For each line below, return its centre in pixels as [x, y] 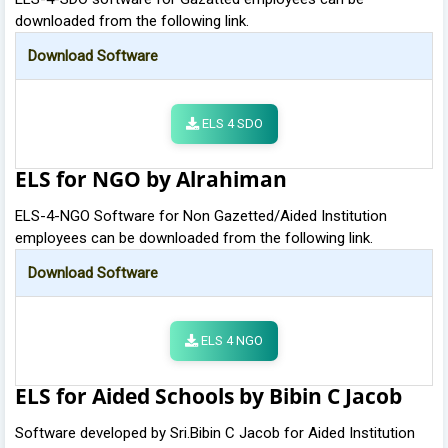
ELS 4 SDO [230, 123]
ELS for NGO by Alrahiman [151, 178]
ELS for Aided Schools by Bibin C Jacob [208, 395]
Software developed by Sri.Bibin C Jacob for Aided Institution [215, 432]
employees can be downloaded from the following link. [194, 237]
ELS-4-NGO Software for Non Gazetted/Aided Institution [201, 215]
